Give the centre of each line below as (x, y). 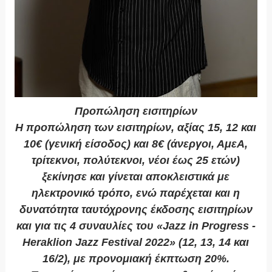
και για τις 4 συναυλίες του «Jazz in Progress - (136, 226)
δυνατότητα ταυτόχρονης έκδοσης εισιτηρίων (136, 210)
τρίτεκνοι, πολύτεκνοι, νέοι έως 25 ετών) (136, 161)
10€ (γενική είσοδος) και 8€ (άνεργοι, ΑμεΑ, (136, 144)
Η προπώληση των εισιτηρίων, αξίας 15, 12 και (136, 128)
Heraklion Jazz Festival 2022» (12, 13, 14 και (136, 243)
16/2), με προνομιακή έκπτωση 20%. (136, 259)
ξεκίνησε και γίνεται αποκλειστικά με (136, 177)
